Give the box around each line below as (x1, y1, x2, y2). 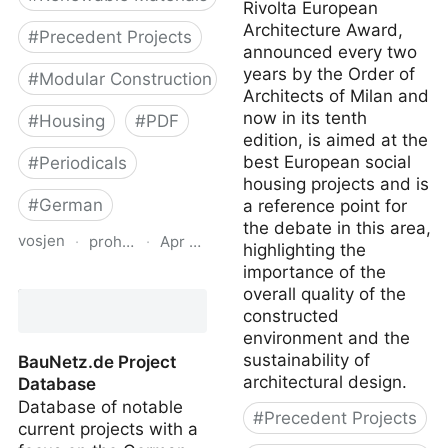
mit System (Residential (18, 294, 208, 314)
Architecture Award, (242, 20, 403, 40)
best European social (242, 152, 411, 172)
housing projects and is (242, 174, 429, 194)
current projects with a (18, 419, 198, 439)
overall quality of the (242, 284, 406, 304)
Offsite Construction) (18, 316, 185, 336)
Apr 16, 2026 (159, 231, 248, 251)
